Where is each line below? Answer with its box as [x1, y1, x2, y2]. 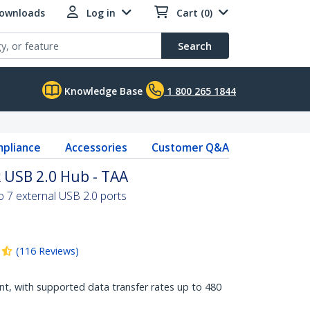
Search [178, 39, 212, 53]
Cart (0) [176, 6, 212, 19]
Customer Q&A [151, 140, 229, 155]
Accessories [64, 140, 127, 155]
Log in [86, 6, 116, 19]
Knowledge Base [62, 84, 143, 98]
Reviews [39, 244, 75, 257]
